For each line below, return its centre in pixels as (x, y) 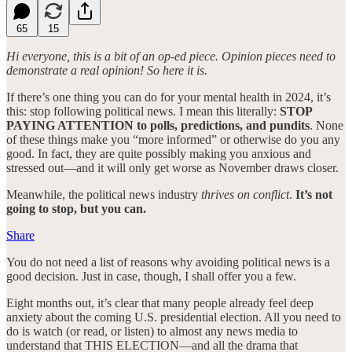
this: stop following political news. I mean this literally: (143, 111)
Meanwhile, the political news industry (104, 194)
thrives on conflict (245, 194)
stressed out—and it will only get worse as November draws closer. (174, 167)
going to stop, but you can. (76, 208)
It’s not (314, 194)
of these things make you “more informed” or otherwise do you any (173, 139)
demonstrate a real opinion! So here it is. (107, 70)
